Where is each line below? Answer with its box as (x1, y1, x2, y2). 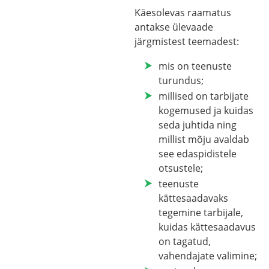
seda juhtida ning (159, 118, 237, 131)
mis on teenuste (159, 59, 232, 73)
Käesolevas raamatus (134, 6, 231, 20)
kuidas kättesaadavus (159, 220, 256, 234)
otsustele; (159, 161, 203, 175)
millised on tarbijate (159, 89, 249, 103)
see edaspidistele (159, 147, 237, 160)
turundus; (159, 73, 204, 87)
